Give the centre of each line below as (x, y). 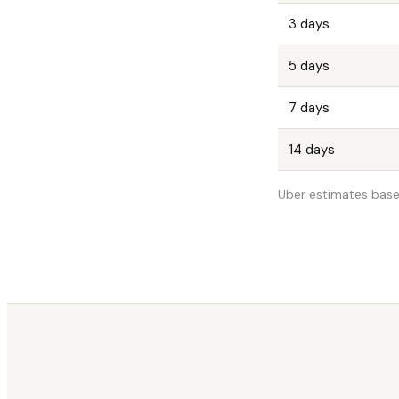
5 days (309, 65)
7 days (309, 107)
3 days (309, 24)
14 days (312, 149)
